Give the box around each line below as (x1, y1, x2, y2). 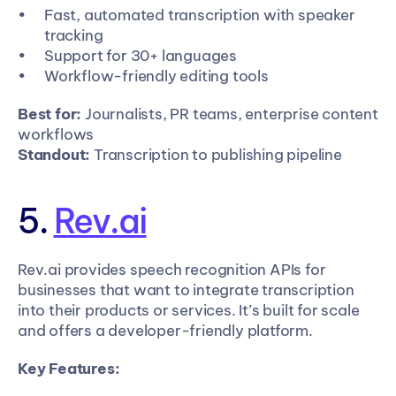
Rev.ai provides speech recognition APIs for (18, 260, 326, 279)
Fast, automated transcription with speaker (44, 5, 355, 25)
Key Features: (18, 359, 120, 378)
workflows (18, 125, 95, 144)
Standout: (18, 145, 91, 164)
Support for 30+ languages (44, 46, 237, 65)
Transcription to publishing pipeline (90, 145, 342, 164)
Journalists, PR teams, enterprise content (81, 104, 378, 124)
